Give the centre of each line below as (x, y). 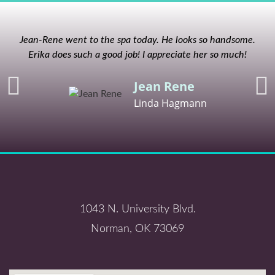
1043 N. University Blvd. (137, 209)
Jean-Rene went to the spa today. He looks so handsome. (137, 40)
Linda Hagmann (170, 103)
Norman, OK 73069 (137, 229)
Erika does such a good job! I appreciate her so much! (137, 55)
